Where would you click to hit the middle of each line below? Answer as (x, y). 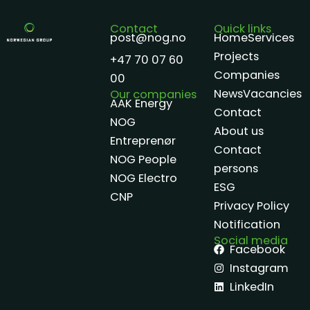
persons (236, 168)
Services (271, 37)
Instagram (259, 268)
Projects (236, 56)
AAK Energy (142, 103)
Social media (250, 240)
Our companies (154, 94)
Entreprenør (143, 140)
